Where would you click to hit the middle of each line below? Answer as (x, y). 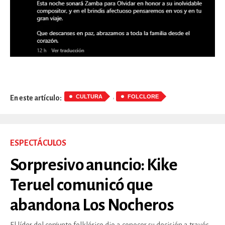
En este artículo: (36, 98)
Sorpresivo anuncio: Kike (94, 165)
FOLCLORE (143, 97)
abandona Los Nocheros (92, 205)
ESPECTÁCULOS (38, 143)
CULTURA (89, 97)
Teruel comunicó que (82, 185)
